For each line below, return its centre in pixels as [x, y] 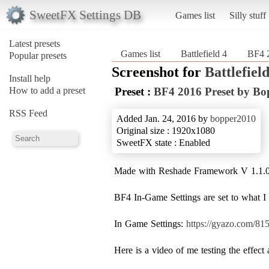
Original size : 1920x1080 [166, 130]
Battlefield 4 [204, 53]
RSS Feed [28, 113]
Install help [30, 78]
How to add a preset [47, 90]
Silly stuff [247, 15]
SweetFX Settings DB [85, 14]
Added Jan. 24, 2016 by [163, 118]
